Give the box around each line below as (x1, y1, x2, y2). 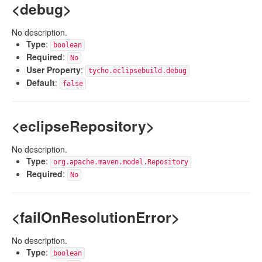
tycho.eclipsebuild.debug (88, 67, 187, 75)
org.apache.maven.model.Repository (53, 158, 188, 166)
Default (26, 77, 55, 88)
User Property (26, 64, 81, 75)
